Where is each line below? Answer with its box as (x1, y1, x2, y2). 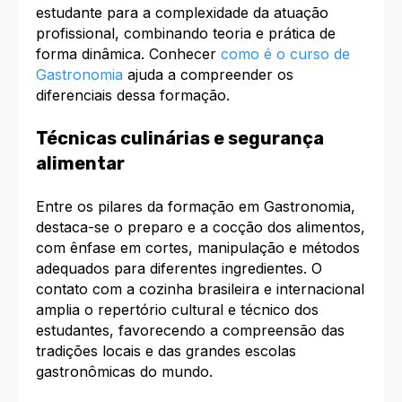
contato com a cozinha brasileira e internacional (36, 279, 364, 298)
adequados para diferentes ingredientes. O (36, 258, 322, 277)
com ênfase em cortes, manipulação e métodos (36, 238, 360, 257)
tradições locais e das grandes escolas (36, 341, 296, 360)
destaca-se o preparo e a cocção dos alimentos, (36, 217, 365, 236)
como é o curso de (221, 45, 350, 63)
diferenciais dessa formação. (36, 86, 230, 104)
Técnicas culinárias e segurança (36, 127, 324, 150)
